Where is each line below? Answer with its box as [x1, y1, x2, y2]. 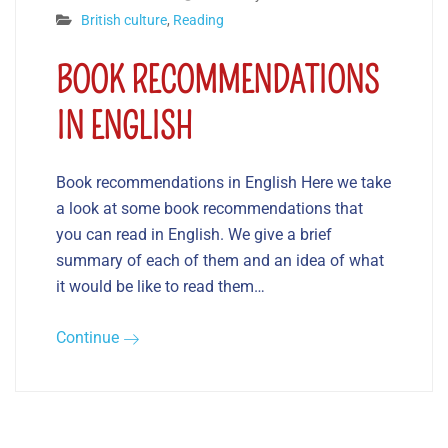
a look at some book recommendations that [56, 199, 363, 219]
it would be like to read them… [56, 277, 265, 297]
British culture [81, 12, 167, 29]
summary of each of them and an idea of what [56, 251, 384, 271]
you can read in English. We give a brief [56, 225, 332, 245]
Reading [173, 12, 224, 29]
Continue [56, 328, 123, 348]
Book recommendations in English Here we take [56, 173, 391, 193]
